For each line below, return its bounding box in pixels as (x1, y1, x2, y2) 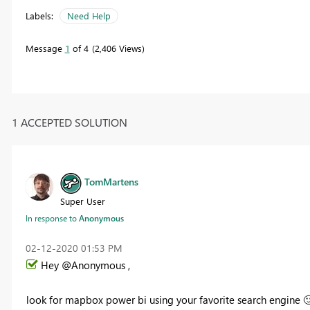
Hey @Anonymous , (40, 257, 130, 272)
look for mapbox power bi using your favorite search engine (26, 292, 303, 307)
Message (25, 42, 65, 55)
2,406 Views (94, 42, 142, 55)
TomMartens (84, 175, 138, 189)
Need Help (66, 10, 111, 22)
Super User (60, 194, 105, 207)
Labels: (25, 10, 53, 22)
